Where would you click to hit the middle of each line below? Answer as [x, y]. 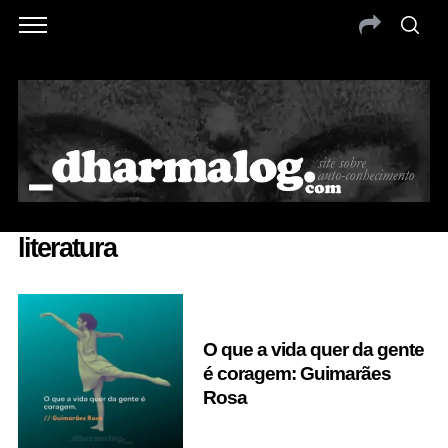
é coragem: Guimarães [296, 373]
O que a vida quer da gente [313, 349]
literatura [66, 247]
